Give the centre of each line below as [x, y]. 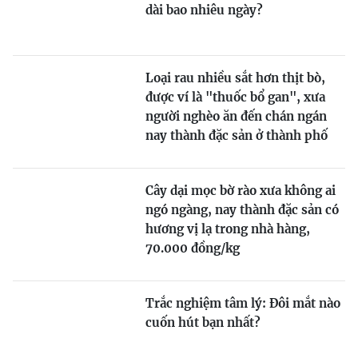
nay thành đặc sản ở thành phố [237, 135]
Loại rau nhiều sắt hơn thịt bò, [235, 78]
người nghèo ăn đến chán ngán [236, 116]
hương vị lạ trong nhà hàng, [228, 229]
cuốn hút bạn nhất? [203, 322]
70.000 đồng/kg [193, 248]
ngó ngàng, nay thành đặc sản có [242, 209]
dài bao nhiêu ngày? [204, 10]
